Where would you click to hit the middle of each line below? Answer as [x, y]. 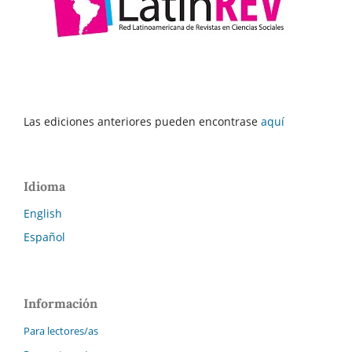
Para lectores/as [61, 331]
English [43, 213]
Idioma [44, 186]
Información [60, 304]
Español [44, 236]
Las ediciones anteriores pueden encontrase [142, 121]
